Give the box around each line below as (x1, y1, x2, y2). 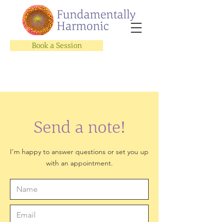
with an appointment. (46, 159, 113, 167)
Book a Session (31, 40, 82, 51)
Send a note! (34, 115, 125, 138)
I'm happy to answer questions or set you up (10, 147, 149, 156)
